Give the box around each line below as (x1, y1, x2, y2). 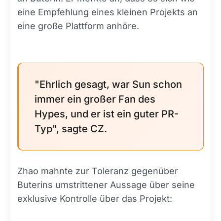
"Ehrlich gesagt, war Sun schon (35, 78, 182, 90)
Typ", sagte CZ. (35, 123, 107, 135)
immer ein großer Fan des (35, 93, 155, 105)
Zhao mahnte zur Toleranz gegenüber (17, 166, 178, 176)
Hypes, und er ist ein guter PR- (35, 108, 179, 120)
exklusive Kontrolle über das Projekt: (17, 193, 172, 204)
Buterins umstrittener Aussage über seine (17, 180, 195, 190)
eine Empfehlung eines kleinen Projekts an (17, 7, 198, 17)
